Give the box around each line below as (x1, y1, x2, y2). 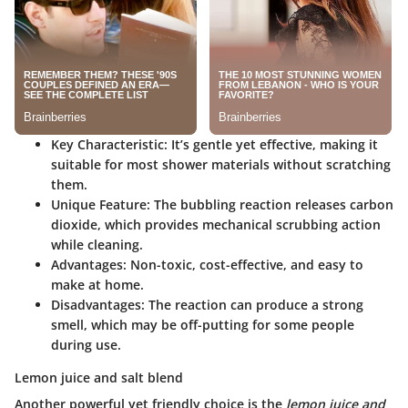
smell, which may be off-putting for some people (51, 316, 354, 334)
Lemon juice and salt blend (15, 369, 183, 387)
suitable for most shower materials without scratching (51, 156, 391, 174)
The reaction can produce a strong (145, 296, 363, 314)
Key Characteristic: (51, 136, 168, 154)
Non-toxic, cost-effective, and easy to (127, 256, 363, 274)
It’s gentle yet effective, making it (168, 136, 378, 154)
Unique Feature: (51, 196, 150, 214)
